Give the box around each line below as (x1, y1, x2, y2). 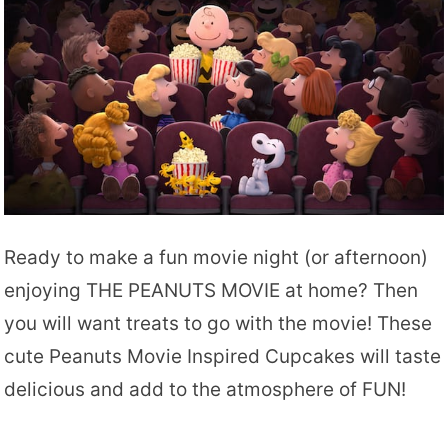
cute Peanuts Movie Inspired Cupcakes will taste (4, 344, 442, 368)
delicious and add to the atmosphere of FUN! (4, 377, 407, 401)
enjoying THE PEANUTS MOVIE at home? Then (4, 278, 419, 302)
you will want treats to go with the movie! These (4, 311, 433, 335)
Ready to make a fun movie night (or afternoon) (4, 245, 429, 269)
